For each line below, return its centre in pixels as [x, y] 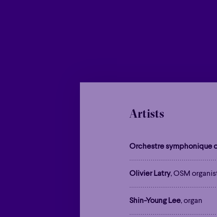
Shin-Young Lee [155, 201]
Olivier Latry [150, 174]
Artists [147, 113]
